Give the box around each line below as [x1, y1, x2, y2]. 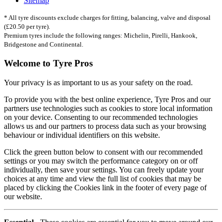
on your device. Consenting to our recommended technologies [4, 112, 198, 121]
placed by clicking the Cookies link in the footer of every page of [4, 183, 207, 192]
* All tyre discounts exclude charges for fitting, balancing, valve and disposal [4, 14, 211, 22]
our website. [4, 192, 42, 201]
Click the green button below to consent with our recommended [4, 147, 203, 156]
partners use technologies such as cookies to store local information [4, 104, 213, 112]
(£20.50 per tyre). [4, 23, 50, 31]
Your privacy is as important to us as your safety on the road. [4, 78, 193, 87]
